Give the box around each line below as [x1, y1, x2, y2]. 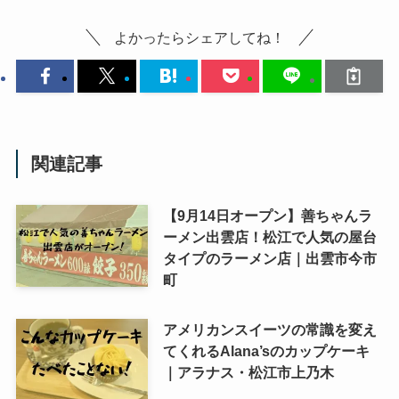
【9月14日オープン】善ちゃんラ [162, 208, 372, 224]
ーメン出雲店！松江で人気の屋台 [162, 229, 377, 246]
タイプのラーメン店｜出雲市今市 [162, 250, 377, 267]
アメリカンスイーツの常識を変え [162, 322, 377, 338]
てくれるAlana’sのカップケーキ [162, 343, 370, 360]
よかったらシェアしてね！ [114, 29, 285, 46]
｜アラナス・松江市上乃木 [162, 364, 334, 381]
